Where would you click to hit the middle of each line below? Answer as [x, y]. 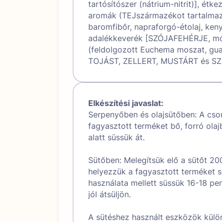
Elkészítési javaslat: [126, 103]
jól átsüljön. [110, 194]
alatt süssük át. [116, 137]
